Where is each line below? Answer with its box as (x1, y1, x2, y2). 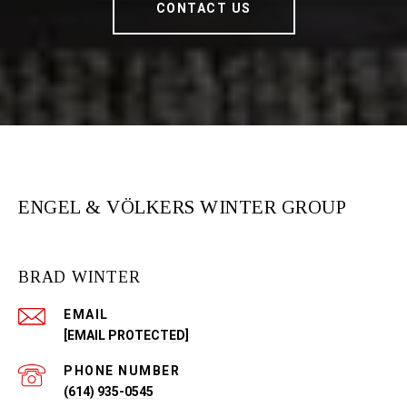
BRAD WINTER (18, 268, 141, 287)
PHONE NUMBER (64, 363, 180, 379)
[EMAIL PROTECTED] (64, 328, 189, 343)
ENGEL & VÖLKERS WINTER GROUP (18, 196, 346, 219)
